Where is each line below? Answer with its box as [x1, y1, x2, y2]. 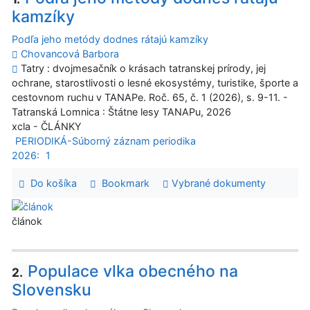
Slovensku [12, 280, 91, 300]
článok [12, 215, 42, 227]
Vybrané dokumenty [168, 177, 266, 190]
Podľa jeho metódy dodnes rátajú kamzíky [12, 33, 208, 46]
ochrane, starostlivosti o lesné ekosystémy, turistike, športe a [12, 77, 298, 89]
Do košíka [24, 177, 77, 190]
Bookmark [95, 177, 149, 190]
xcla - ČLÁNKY [12, 120, 82, 133]
